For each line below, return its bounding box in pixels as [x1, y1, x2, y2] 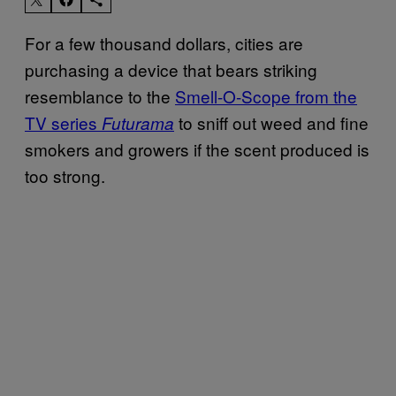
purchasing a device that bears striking [25, 57, 317, 81]
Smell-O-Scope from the [175, 83, 357, 108]
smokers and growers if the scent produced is [25, 136, 369, 161]
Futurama [102, 110, 174, 134]
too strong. [25, 163, 105, 187]
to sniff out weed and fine [174, 110, 369, 134]
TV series [25, 110, 102, 134]
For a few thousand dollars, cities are [25, 30, 303, 55]
